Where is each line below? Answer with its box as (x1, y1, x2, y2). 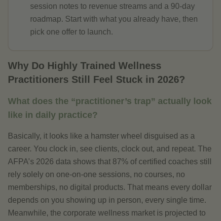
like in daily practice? (8, 110, 98, 120)
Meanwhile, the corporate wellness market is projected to (8, 209, 206, 217)
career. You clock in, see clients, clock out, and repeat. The (8, 145, 212, 153)
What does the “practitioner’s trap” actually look (8, 96, 212, 106)
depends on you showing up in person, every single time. (8, 196, 206, 204)
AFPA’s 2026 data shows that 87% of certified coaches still (8, 157, 212, 166)
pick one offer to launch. (30, 28, 113, 36)
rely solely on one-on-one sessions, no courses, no (8, 170, 185, 179)
